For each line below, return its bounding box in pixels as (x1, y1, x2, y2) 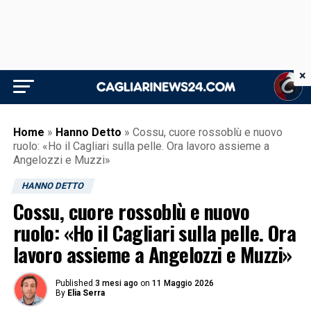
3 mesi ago (94, 278, 138, 288)
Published (55, 278, 93, 288)
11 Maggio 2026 (151, 278, 214, 288)
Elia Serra (67, 288, 105, 298)
